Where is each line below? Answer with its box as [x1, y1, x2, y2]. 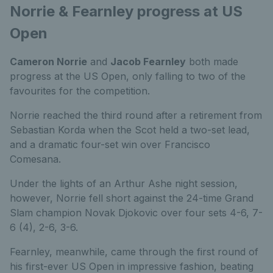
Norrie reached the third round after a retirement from [10, 109, 262, 121]
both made [186, 55, 238, 68]
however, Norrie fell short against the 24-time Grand [10, 192, 253, 204]
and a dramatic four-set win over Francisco [10, 138, 210, 151]
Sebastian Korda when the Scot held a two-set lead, [10, 124, 250, 136]
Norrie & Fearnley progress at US [10, 2, 243, 20]
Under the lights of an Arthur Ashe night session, [10, 177, 238, 190]
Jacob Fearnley [110, 55, 186, 68]
